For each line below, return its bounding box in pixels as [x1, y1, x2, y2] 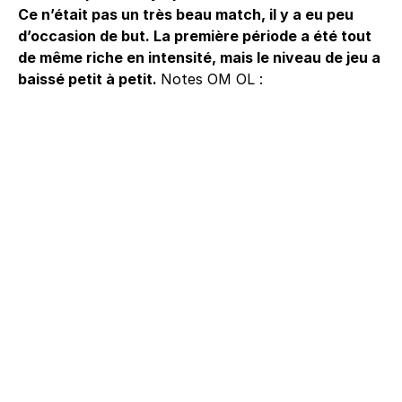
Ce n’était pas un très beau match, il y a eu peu [18, 5, 354, 23]
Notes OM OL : [161, 70, 263, 88]
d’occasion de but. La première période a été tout [18, 27, 371, 45]
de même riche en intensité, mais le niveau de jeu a [18, 48, 380, 66]
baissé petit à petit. [18, 70, 161, 88]
